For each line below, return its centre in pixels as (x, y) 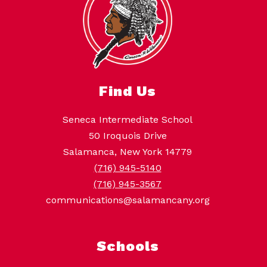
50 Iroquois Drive (128, 135)
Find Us (128, 91)
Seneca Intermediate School (128, 119)
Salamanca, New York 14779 (128, 151)
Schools (128, 246)
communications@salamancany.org (128, 200)
